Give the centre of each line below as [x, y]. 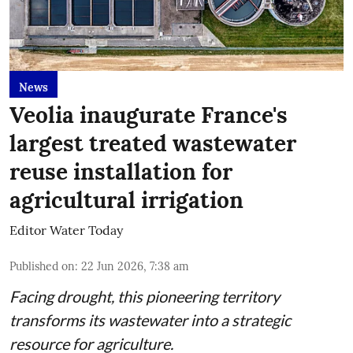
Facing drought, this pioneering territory [145, 296]
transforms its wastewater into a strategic [150, 320]
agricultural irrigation [126, 200]
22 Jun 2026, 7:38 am [135, 266]
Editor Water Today [66, 230]
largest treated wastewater [153, 143]
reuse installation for [121, 172]
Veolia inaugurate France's [149, 115]
